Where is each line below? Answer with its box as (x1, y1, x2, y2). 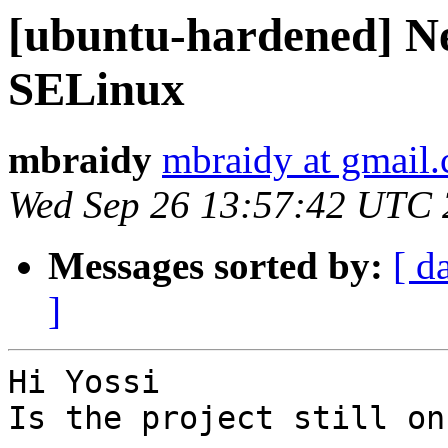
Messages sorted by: (48, 244, 383, 288)
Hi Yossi (8, 364, 160, 401)
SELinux (8, 63, 185, 115)
